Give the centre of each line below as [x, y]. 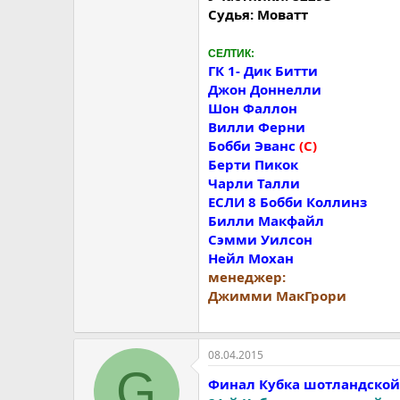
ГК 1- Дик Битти [263, 70]
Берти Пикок [253, 164]
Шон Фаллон [253, 108]
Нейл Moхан [251, 258]
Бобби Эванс [254, 145]
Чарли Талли [254, 183]
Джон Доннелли [265, 89]
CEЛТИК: [231, 53]
